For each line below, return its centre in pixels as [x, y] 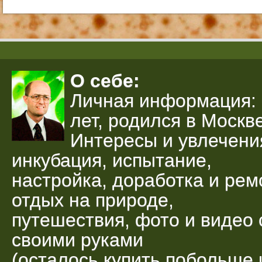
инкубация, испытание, [112, 160]
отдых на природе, [93, 200]
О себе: [105, 80]
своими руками [77, 239]
